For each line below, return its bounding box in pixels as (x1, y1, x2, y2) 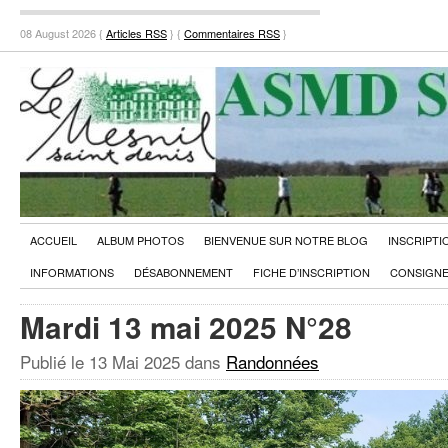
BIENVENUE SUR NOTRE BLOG (204, 232, 368, 248)
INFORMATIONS (30, 264, 114, 280)
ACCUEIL (30, 232, 77, 248)
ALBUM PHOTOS (97, 232, 184, 248)
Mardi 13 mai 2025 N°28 (20, 306, 352, 348)
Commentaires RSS (184, 25, 280, 41)
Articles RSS (106, 25, 167, 41)
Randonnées (226, 349, 319, 374)
